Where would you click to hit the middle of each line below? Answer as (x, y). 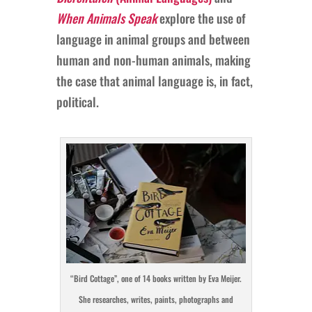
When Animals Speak (106, 18)
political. (77, 101)
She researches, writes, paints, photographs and (156, 299)
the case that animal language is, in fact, (154, 80)
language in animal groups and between (153, 39)
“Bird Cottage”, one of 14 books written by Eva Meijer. (156, 278)
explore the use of (201, 18)
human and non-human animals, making (153, 60)
